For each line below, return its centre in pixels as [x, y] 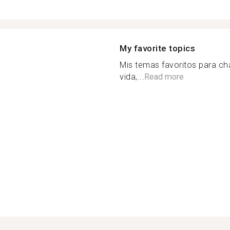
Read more [164, 77]
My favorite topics [157, 48]
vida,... [132, 77]
